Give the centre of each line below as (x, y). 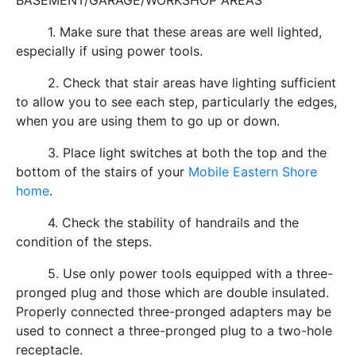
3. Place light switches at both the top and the (171, 153)
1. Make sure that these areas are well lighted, (169, 32)
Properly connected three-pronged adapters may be (174, 312)
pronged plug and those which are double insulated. (174, 293)
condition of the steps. (84, 242)
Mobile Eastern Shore (253, 172)
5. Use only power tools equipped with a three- (174, 274)
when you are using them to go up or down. (148, 121)
